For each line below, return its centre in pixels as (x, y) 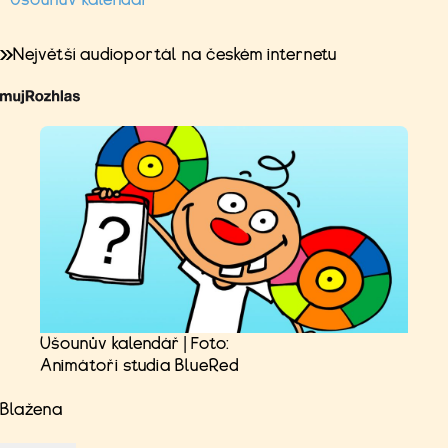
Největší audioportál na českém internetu (175, 54)
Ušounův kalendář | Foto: (135, 343)
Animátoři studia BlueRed (140, 365)
